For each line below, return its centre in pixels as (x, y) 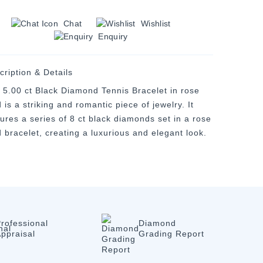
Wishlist (156, 23)
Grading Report (171, 234)
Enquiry (113, 36)
